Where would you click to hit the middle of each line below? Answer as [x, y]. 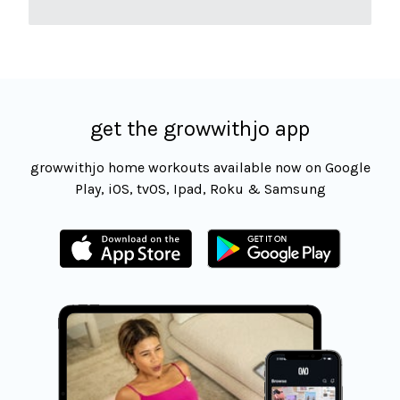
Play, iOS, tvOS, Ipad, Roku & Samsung [200, 188]
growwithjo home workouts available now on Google [200, 167]
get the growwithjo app [200, 128]
